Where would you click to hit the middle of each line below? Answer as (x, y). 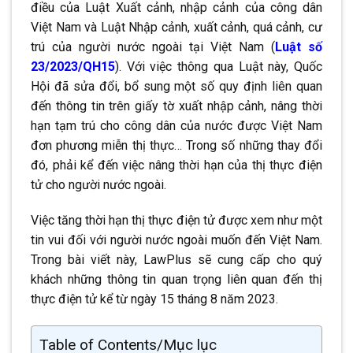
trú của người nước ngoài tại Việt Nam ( (153, 46)
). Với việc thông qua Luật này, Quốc (219, 66)
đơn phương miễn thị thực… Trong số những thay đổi (176, 145)
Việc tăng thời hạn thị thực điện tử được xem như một (176, 221)
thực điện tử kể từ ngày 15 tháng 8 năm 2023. (156, 299)
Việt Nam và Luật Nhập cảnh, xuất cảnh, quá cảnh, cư (176, 27)
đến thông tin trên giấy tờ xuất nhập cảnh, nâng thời (176, 106)
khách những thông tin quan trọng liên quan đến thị (176, 280)
